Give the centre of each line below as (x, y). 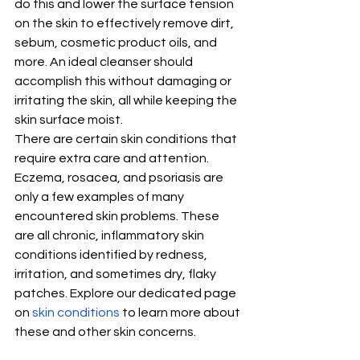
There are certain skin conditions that (127, 139)
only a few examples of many (100, 196)
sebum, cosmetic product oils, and (117, 42)
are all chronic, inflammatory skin (110, 235)
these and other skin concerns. (105, 331)
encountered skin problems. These (118, 216)
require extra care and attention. (113, 158)
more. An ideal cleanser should (105, 61)
